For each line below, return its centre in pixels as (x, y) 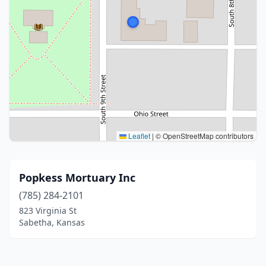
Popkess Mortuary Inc (77, 178)
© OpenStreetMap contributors (204, 136)
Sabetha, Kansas (52, 222)
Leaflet (138, 136)
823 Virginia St (48, 210)
